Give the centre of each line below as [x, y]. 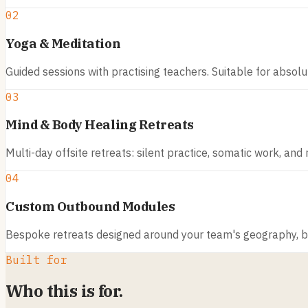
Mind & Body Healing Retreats [100, 125]
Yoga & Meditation [63, 43]
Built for [36, 260]
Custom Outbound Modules [90, 206]
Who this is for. [64, 291]
